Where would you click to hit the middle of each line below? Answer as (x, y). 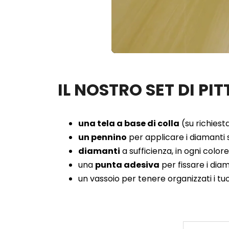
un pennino (102, 138)
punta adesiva (127, 165)
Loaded (180, 47)
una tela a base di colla (129, 124)
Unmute (151, 48)
